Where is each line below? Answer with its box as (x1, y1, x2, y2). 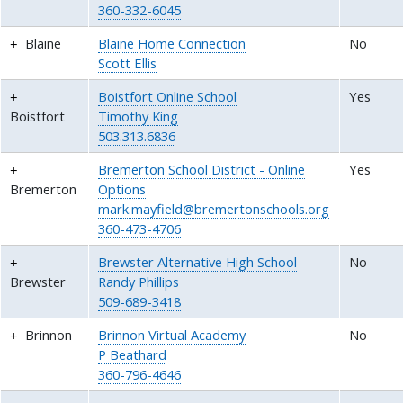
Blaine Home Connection (98, 33, 246, 52)
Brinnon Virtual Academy (98, 325, 246, 344)
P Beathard (98, 345, 167, 363)
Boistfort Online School (98, 86, 237, 105)
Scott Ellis (98, 53, 157, 72)
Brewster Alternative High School (98, 252, 298, 271)
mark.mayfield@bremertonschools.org (98, 199, 330, 218)
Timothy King (98, 106, 179, 125)
